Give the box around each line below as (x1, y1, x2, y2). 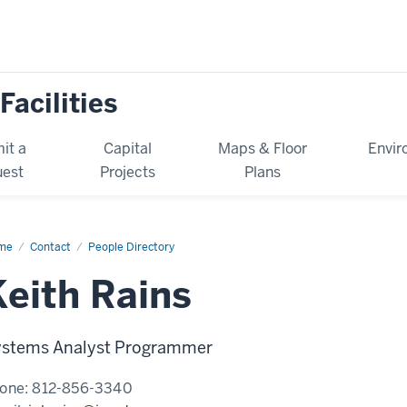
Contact (30, 239, 71, 254)
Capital (103, 138, 152, 158)
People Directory (88, 239, 174, 254)
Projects (99, 162, 155, 182)
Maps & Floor (217, 138, 307, 158)
